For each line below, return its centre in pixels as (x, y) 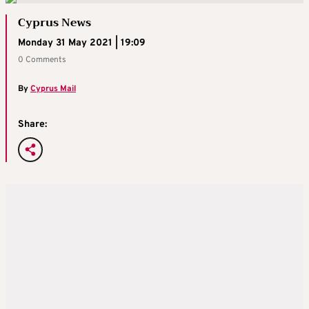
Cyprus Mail (53, 89)
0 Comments (42, 60)
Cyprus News (54, 23)
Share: (32, 124)
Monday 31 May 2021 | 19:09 (82, 43)
